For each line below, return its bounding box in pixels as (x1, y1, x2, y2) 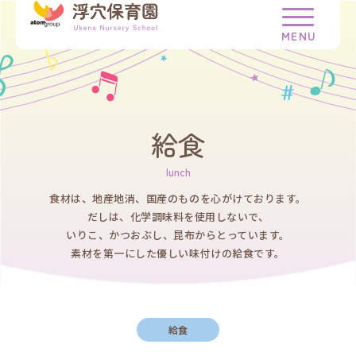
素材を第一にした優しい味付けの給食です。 (71, 245, 285, 261)
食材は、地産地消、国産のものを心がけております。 (49, 190, 307, 206)
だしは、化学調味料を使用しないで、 (87, 208, 269, 224)
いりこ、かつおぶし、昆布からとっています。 (66, 226, 290, 242)
